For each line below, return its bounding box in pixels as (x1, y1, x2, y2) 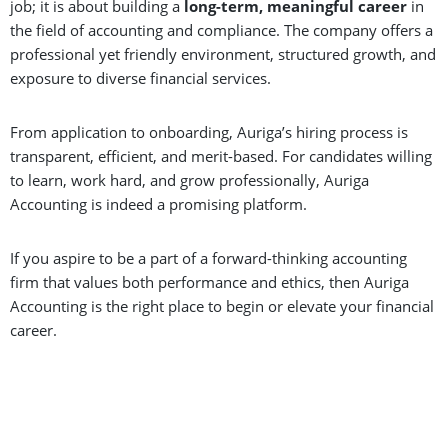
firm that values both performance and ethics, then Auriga (10, 271, 409, 292)
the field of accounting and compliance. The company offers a (10, 19, 433, 40)
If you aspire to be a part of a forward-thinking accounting (10, 247, 407, 268)
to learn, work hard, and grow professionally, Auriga (10, 169, 369, 190)
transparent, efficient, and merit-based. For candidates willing (10, 145, 432, 166)
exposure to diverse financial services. (10, 67, 271, 88)
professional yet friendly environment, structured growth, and (10, 43, 436, 64)
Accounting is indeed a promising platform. (10, 193, 307, 214)
